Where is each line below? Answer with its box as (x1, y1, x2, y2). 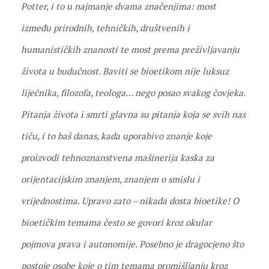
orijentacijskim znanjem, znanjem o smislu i (21, 173, 200, 185)
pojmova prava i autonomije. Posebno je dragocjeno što (21, 238, 244, 250)
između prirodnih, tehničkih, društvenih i (21, 22, 190, 34)
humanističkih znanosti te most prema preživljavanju (21, 43, 240, 55)
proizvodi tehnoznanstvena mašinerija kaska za (21, 151, 214, 163)
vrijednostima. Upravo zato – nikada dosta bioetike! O (21, 195, 239, 207)
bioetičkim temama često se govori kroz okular (21, 216, 212, 228)
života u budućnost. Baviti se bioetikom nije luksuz (21, 65, 229, 77)
